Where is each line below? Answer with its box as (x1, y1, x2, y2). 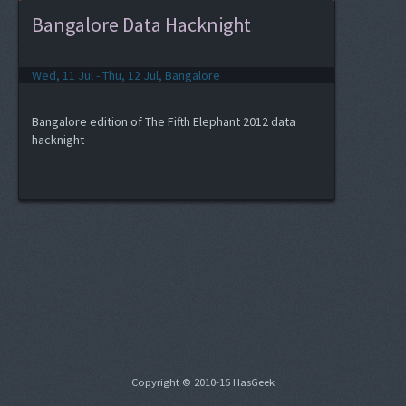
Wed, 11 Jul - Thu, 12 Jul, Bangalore (32, 67, 220, 83)
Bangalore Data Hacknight (32, 12, 251, 37)
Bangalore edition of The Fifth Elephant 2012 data (32, 113, 295, 130)
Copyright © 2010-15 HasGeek (131, 374, 275, 389)
